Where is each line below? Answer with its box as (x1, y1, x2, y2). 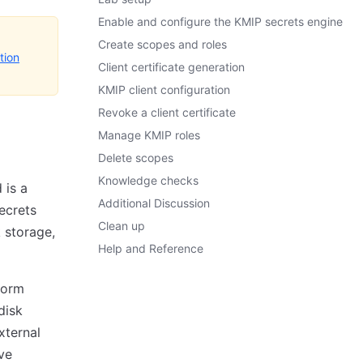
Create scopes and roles (98, 37, 227, 51)
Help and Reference (98, 241, 203, 255)
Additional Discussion (98, 196, 210, 210)
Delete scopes (98, 151, 173, 164)
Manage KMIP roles (98, 128, 200, 142)
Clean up (98, 219, 145, 233)
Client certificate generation (98, 60, 245, 74)
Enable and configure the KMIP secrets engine (98, 15, 343, 28)
